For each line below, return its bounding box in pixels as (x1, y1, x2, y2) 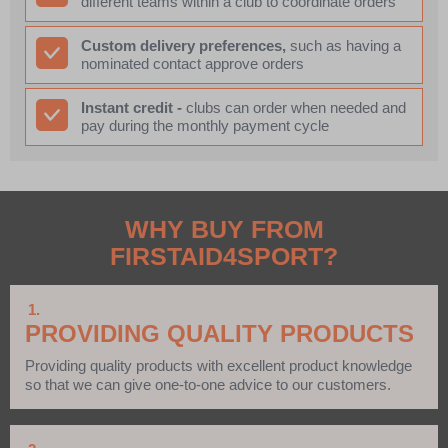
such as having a (286, 37, 401, 55)
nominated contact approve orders (81, 55, 304, 73)
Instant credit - (81, 99, 182, 117)
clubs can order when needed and (182, 99, 406, 117)
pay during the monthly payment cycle (81, 117, 329, 135)
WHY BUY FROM (124, 215, 324, 244)
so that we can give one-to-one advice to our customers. (25, 376, 391, 394)
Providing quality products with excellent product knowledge (25, 357, 412, 375)
